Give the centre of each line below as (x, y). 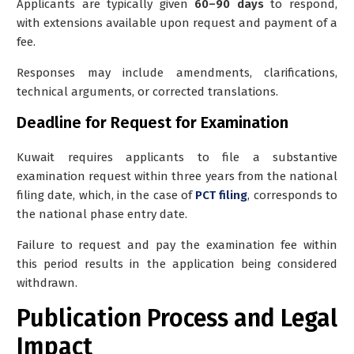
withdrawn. (47, 282)
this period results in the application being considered (177, 264)
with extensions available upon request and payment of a (177, 23)
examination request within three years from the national (177, 176)
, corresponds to (293, 195)
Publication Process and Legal (177, 318)
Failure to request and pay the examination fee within (177, 245)
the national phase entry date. (102, 214)
